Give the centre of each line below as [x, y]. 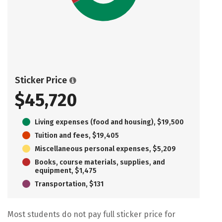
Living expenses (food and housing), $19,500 [109, 122]
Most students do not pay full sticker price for [91, 214]
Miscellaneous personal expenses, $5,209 [105, 149]
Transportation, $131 [69, 184]
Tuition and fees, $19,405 [77, 135]
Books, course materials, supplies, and [100, 162]
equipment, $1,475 [66, 170]
